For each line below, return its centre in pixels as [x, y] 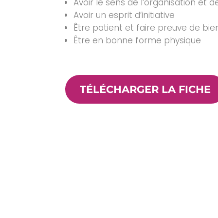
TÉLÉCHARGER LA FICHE [145, 90]
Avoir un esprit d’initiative [124, 15]
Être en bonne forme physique [137, 41]
